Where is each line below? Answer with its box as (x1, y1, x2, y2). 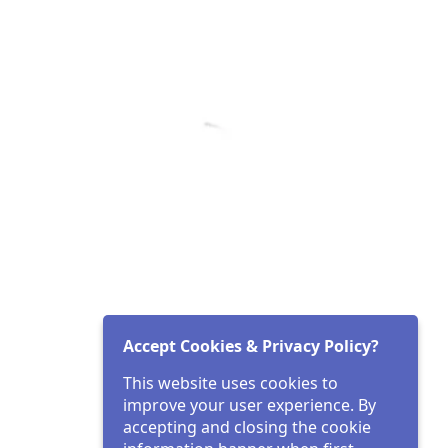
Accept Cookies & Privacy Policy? (123, 335, 379, 357)
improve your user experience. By (123, 394, 376, 416)
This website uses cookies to (123, 372, 338, 394)
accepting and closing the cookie (123, 416, 371, 438)
